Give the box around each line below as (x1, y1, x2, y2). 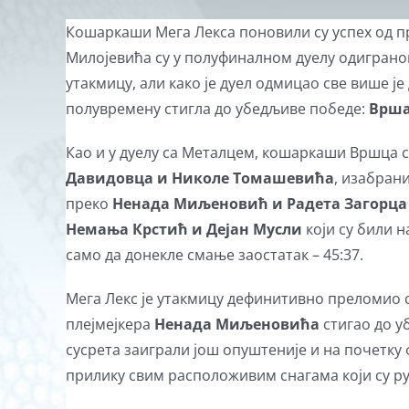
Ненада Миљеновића (154, 314, 323, 334)
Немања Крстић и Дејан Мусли (66, 219, 306, 239)
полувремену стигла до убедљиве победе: (66, 99, 369, 119)
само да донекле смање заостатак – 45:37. (66, 245, 363, 265)
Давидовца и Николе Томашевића (66, 168, 334, 188)
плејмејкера (66, 314, 154, 334)
